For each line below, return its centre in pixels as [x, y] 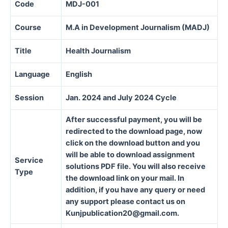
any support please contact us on [125, 201]
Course [28, 27]
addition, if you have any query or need [135, 190]
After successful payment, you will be [134, 119]
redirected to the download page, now [134, 131]
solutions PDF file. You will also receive [136, 166]
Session [29, 97]
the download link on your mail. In [125, 178]
